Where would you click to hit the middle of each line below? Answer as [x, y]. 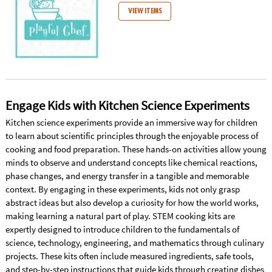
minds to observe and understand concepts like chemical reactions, [131, 163]
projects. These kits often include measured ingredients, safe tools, [129, 256]
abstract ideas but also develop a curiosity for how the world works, [132, 203]
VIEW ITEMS [145, 11]
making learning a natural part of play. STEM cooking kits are [120, 216]
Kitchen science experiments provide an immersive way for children [131, 123]
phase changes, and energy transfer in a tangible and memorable [127, 176]
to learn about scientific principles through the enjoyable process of [131, 136]
